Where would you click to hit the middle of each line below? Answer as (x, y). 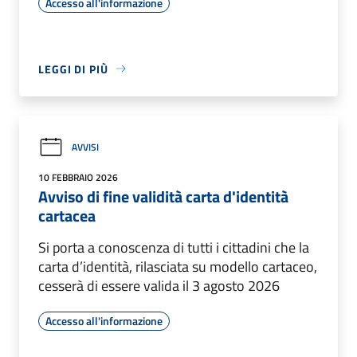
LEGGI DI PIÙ (73, 69)
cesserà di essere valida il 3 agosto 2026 (159, 285)
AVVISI (85, 147)
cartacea (67, 215)
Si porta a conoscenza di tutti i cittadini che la (174, 247)
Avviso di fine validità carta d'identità (163, 196)
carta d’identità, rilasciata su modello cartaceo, (178, 266)
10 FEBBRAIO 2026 (78, 177)
